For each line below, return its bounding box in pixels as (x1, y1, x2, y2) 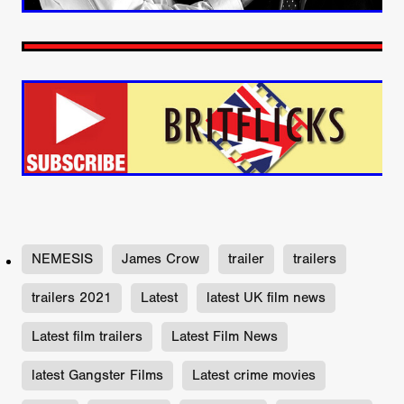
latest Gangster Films (32, 366, 163, 383)
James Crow (122, 250, 199, 267)
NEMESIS (32, 250, 93, 267)
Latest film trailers (32, 327, 142, 344)
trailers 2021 (32, 289, 112, 306)
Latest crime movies (192, 366, 316, 383)
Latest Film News (171, 327, 278, 344)
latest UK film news (207, 289, 326, 306)
